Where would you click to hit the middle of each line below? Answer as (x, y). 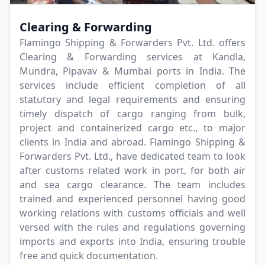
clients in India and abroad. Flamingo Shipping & (132, 142)
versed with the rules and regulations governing (132, 227)
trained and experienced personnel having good (132, 199)
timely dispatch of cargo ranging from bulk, (132, 114)
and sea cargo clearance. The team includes (132, 185)
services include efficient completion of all (132, 85)
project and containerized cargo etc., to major (132, 128)
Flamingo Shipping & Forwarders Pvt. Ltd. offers (132, 43)
